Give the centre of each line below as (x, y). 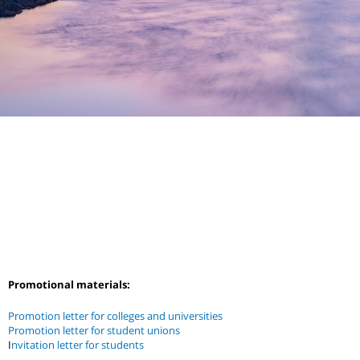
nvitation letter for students (78, 344)
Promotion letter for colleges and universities (115, 315)
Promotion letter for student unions (95, 330)
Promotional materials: (69, 284)
